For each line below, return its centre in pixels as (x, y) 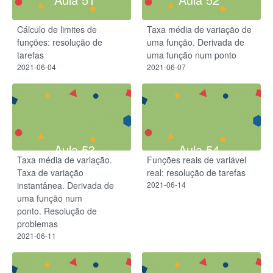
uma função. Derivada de (196, 42)
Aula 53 (74, 150)
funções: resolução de (60, 42)
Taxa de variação (50, 173)
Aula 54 (199, 150)
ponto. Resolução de (57, 211)
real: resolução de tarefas (196, 173)
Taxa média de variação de (199, 29)
